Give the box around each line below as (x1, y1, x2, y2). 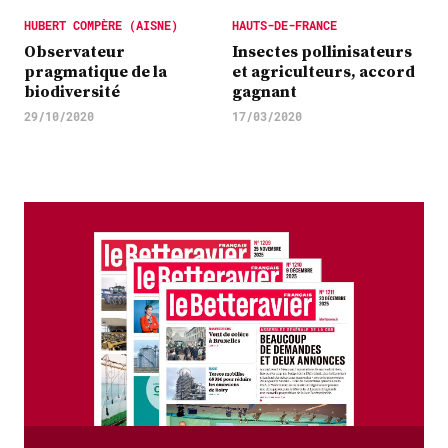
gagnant (232, 80, 297, 102)
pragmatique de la (24, 60, 167, 82)
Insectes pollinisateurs (232, 40, 412, 62)
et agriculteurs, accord (232, 60, 415, 82)
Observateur (24, 40, 125, 62)
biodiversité (24, 80, 120, 102)
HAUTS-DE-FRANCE (232, 17, 337, 33)
